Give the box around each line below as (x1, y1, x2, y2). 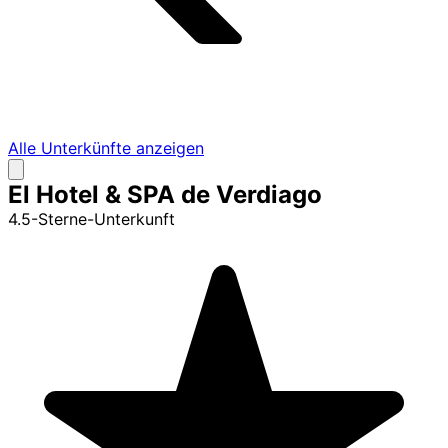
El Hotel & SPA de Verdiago (8, 180, 322, 209)
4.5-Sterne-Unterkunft (8, 209, 175, 229)
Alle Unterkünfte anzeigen (8, 138, 204, 158)
